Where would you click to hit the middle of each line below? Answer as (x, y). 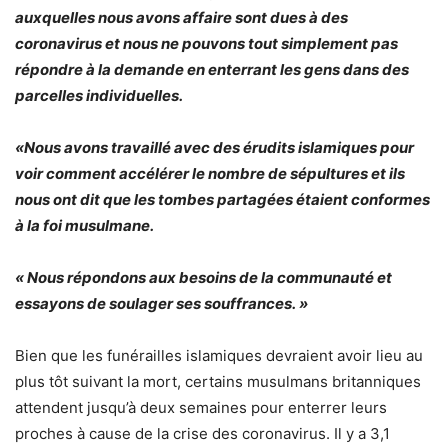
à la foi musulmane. (84, 225)
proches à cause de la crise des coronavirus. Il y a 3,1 (202, 433)
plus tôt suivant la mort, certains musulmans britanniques (218, 381)
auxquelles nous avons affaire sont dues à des (181, 17)
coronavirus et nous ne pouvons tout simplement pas (206, 43)
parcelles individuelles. (99, 95)
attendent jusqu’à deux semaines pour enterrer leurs (201, 407)
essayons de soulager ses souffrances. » (161, 303)
